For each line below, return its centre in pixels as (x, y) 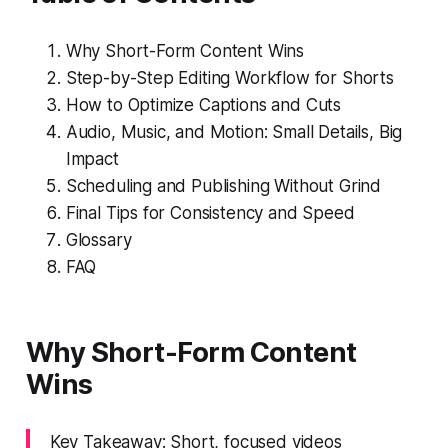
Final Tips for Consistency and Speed (210, 212)
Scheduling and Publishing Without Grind (223, 185)
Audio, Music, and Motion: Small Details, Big (234, 131)
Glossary (98, 239)
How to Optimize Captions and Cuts (203, 104)
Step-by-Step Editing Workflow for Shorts (229, 77)
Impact (92, 158)
